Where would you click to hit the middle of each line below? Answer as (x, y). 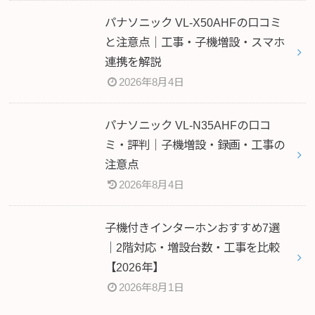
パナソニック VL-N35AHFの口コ (187, 125)
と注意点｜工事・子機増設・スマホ (194, 42)
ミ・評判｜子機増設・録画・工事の (194, 144)
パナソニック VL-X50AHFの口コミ (193, 22)
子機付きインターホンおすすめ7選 (192, 227)
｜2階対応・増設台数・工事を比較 (192, 247)
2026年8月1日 (152, 287)
